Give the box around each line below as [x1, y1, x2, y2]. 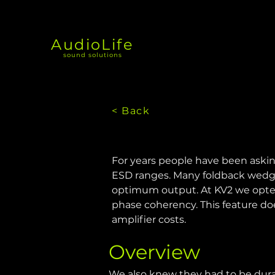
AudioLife [51, 36, 134, 53]
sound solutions [63, 51, 122, 59]
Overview [109, 240, 200, 264]
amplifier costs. [112, 214, 186, 225]
